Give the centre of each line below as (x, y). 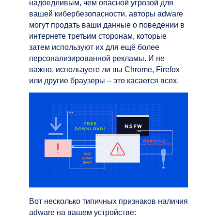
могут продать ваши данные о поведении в (107, 25)
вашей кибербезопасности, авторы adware (106, 14)
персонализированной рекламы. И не (97, 58)
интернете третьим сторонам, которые (98, 36)
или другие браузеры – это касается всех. (104, 80)
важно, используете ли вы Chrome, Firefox (104, 69)
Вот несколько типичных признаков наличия (108, 201)
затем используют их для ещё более (94, 47)
